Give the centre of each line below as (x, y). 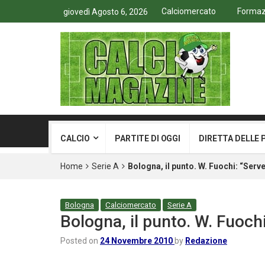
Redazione (206, 241)
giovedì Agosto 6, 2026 (106, 12)
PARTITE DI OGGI (148, 138)
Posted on (80, 241)
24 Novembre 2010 (136, 241)
